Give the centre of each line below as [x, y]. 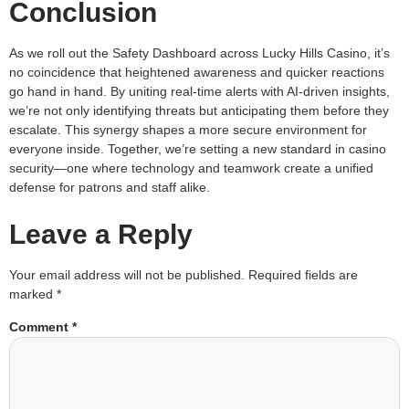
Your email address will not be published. [127, 274]
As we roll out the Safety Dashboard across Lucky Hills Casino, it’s [199, 53]
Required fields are [303, 274]
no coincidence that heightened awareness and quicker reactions [197, 73]
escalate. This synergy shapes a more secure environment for [188, 130]
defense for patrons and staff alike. [110, 188]
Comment [41, 326]
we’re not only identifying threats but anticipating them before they [199, 111]
